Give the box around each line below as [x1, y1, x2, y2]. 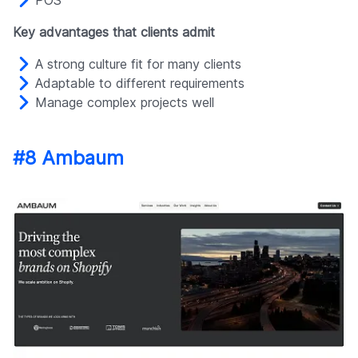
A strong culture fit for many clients [35, 55, 241, 72]
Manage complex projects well [35, 93, 214, 110]
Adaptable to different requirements [35, 74, 245, 91]
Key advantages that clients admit [13, 23, 215, 40]
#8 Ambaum [13, 145, 124, 169]
